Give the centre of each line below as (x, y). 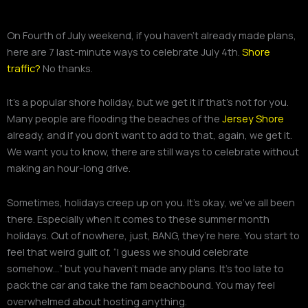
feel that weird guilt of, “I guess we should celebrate (128, 251)
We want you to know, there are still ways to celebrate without (153, 152)
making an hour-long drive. (69, 168)
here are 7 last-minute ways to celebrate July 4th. (124, 51)
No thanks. (67, 68)
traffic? (24, 68)
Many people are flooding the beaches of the (114, 119)
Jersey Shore (253, 119)
